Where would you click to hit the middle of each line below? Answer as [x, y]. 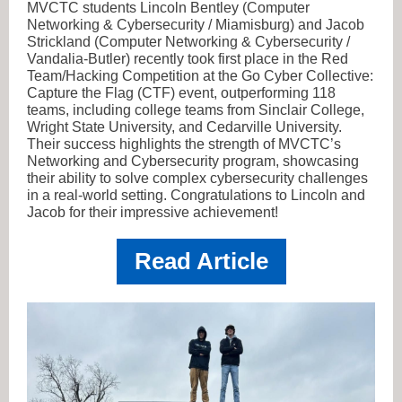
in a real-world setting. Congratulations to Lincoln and [196, 195]
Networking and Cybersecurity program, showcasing [193, 161]
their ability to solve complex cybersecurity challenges [197, 178]
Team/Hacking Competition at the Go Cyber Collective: [200, 76]
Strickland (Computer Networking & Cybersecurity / [188, 42]
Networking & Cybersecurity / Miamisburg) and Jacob [196, 25]
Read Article [201, 261]
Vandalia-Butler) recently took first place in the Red [188, 59]
